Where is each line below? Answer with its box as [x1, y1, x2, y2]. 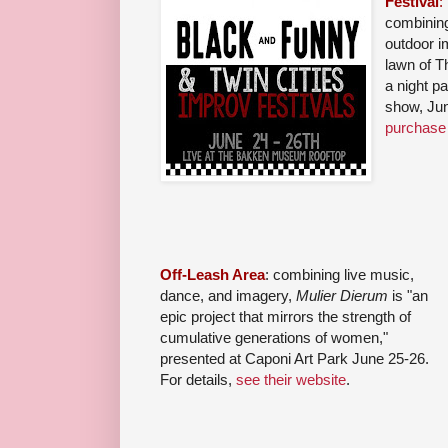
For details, [160, 371, 236, 389]
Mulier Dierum [296, 287, 388, 305]
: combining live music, [265, 266, 414, 284]
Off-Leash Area [160, 266, 265, 284]
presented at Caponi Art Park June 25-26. [160, 350, 429, 368]
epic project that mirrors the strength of [160, 308, 411, 326]
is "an [388, 287, 428, 305]
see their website [236, 371, 346, 389]
